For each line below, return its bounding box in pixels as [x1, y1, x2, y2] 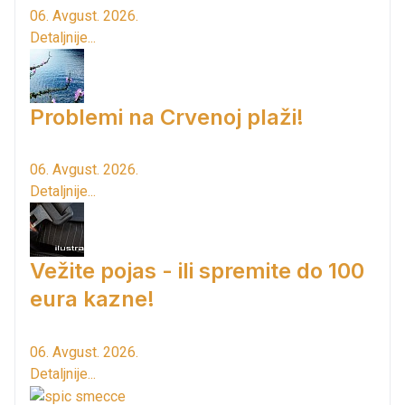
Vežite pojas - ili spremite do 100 [30, 258, 364, 285]
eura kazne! [30, 286, 155, 313]
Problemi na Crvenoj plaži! [30, 103, 304, 130]
